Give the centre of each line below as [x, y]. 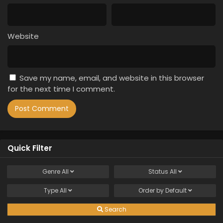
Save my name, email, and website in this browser [112, 78]
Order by [152, 190]
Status [159, 171]
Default [176, 190]
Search [114, 209]
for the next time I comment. [61, 89]
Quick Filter [30, 148]
